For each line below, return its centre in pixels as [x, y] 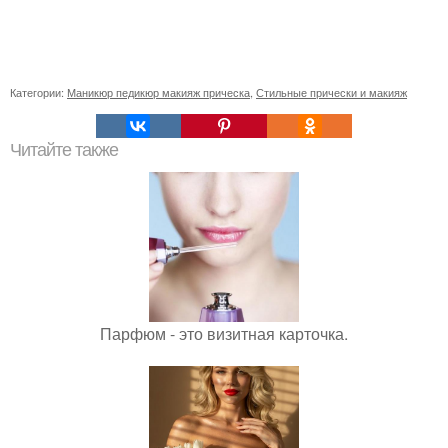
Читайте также [64, 150]
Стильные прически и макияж [331, 92]
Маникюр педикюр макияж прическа [158, 92]
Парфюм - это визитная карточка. [224, 333]
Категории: [38, 92]
